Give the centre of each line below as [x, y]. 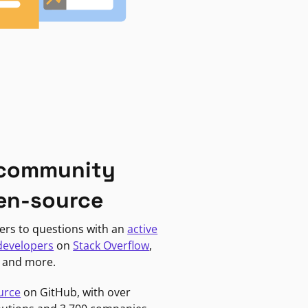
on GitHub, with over [76, 292]
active [143, 229]
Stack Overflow [111, 245]
